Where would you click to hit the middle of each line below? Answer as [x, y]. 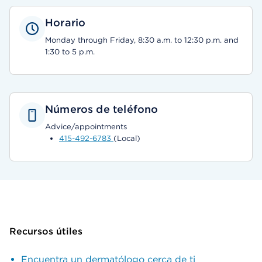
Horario [65, 23]
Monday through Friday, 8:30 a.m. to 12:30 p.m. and [142, 40]
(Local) [127, 138]
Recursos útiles [46, 231]
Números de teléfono [102, 109]
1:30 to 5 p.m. [70, 52]
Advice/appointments [86, 127]
